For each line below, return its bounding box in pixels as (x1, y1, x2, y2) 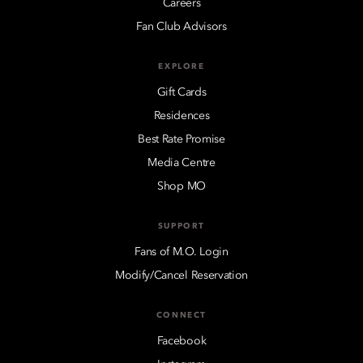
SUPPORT (157, 222, 206, 231)
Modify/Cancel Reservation (115, 270, 248, 282)
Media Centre (147, 157, 216, 169)
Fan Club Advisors (136, 21, 227, 33)
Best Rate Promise (138, 134, 225, 146)
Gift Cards (156, 87, 207, 99)
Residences (153, 110, 210, 122)
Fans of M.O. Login (135, 246, 228, 258)
